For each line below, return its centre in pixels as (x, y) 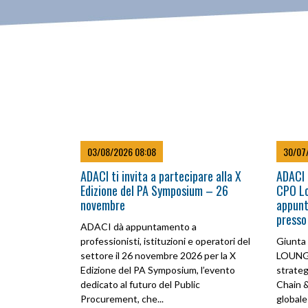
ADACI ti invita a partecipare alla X (161, 176)
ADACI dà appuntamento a (139, 227)
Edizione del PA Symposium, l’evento (158, 270)
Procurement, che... (122, 299)
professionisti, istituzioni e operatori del (165, 241)
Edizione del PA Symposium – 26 (154, 190)
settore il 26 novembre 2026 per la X (158, 255)
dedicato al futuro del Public (140, 284)
